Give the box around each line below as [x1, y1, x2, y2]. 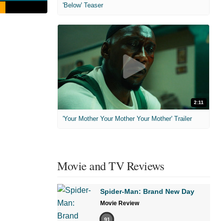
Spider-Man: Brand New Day [100, 187, 194, 196]
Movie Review [100, 200, 139, 207]
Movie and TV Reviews [57, 158, 164, 174]
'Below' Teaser [63, 1, 103, 9]
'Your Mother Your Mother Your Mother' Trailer [63, 115, 192, 123]
